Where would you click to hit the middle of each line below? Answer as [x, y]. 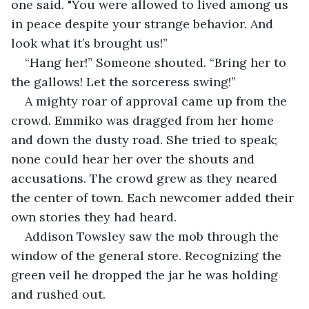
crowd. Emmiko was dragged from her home [144, 120]
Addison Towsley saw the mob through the [153, 236]
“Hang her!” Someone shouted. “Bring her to [157, 62]
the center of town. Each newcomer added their [154, 197]
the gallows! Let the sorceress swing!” [123, 81]
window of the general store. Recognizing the [148, 255]
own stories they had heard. [94, 217]
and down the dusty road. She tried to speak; [146, 139]
